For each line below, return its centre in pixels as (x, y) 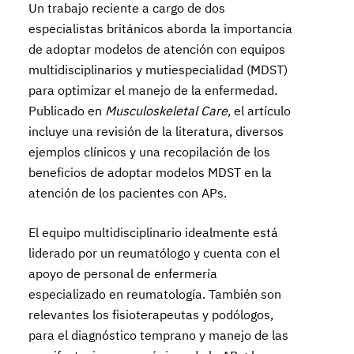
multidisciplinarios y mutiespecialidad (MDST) (158, 70)
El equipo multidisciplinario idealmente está (154, 232)
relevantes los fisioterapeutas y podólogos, (151, 314)
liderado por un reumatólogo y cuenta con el (154, 253)
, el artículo (260, 111)
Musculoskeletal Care (167, 111)
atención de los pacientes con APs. (128, 193)
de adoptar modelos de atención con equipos (157, 49)
